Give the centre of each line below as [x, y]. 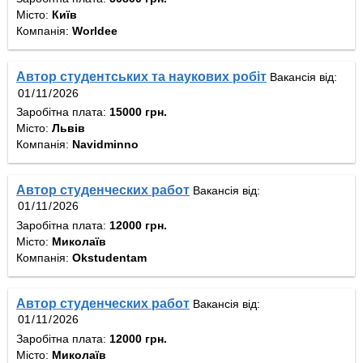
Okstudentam [109, 257]
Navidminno [105, 144]
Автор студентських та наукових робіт [141, 77]
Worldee [95, 31]
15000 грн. [138, 111]
